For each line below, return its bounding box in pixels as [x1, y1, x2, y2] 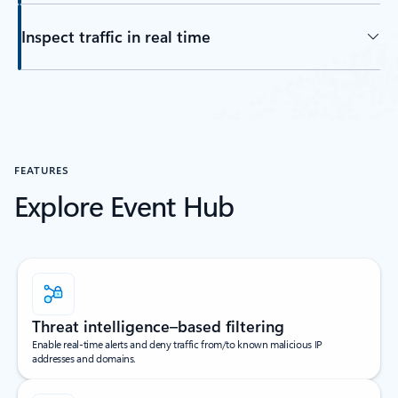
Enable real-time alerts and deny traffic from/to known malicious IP [32, 336, 322, 351]
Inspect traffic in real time [20, 26, 211, 48]
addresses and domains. [32, 350, 137, 365]
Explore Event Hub [14, 185, 235, 224]
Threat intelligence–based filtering [32, 314, 284, 337]
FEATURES [14, 162, 69, 177]
